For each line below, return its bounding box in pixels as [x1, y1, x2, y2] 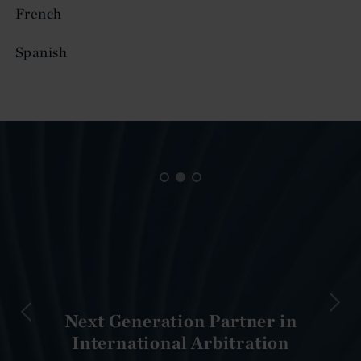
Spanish [15, 42, 68, 61]
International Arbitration [71, 330, 289, 354]
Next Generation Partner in [64, 309, 297, 332]
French [15, 3, 62, 23]
